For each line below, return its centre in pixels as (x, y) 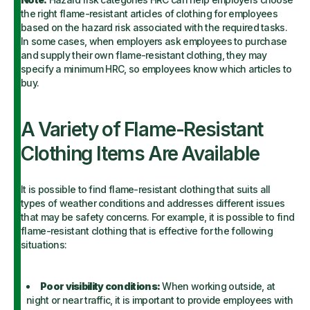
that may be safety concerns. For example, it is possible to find (158, 217)
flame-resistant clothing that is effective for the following (147, 231)
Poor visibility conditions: (100, 286)
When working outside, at (218, 286)
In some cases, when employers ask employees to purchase (154, 41)
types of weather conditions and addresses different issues (153, 203)
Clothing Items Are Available (140, 154)
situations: (44, 245)
